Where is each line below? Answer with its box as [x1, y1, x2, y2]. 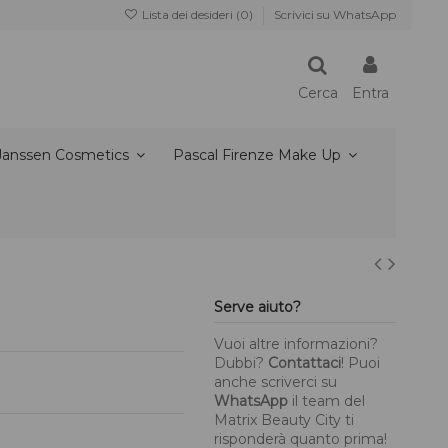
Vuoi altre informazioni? [214, 334, 379, 353]
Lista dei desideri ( [139, 7, 240, 22]
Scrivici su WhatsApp [274, 7, 396, 22]
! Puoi [341, 353, 381, 372]
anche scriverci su [214, 372, 338, 391]
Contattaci [268, 353, 342, 372]
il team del [288, 391, 366, 410]
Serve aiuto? [214, 298, 302, 317]
